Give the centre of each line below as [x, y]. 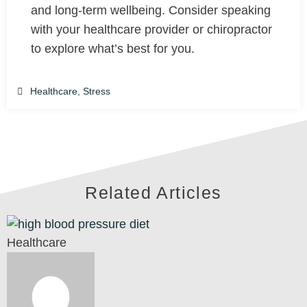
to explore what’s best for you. [114, 49]
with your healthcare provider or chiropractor [151, 30]
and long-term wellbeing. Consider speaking [151, 11]
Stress [97, 91]
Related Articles [153, 193]
